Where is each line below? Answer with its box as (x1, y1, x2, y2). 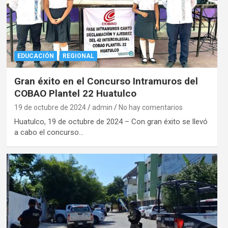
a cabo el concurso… (14, 128, 83, 137)
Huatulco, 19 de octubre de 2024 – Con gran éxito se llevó (14, 117, 208, 127)
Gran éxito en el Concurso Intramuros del (14, 75, 198, 88)
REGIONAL (62, 52, 94, 60)
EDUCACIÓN (17, 52, 54, 60)
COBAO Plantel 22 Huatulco (14, 88, 136, 100)
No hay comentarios (118, 103, 183, 112)
